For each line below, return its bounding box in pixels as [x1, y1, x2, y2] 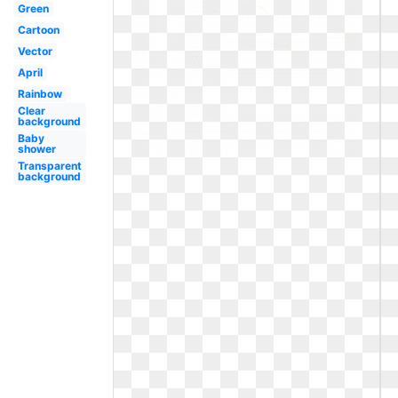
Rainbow [17, 87, 62, 100]
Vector [17, 44, 52, 58]
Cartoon [17, 23, 60, 36]
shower [17, 142, 56, 155]
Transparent [17, 159, 82, 172]
